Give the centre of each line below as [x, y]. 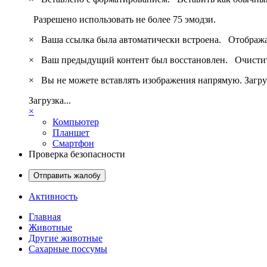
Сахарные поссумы [68, 249]
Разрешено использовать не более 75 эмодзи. [122, 19]
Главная [45, 216]
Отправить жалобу [67, 175]
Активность [53, 196]
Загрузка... [50, 100]
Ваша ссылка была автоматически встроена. [132, 39]
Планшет [71, 132]
